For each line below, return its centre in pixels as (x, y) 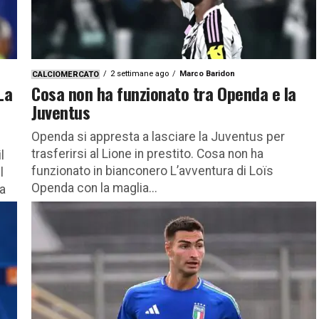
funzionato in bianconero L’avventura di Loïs (152, 171)
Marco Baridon (207, 73)
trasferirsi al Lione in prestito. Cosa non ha (147, 153)
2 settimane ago (140, 73)
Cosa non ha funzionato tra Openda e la (164, 93)
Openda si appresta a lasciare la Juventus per (158, 136)
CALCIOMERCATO (66, 74)
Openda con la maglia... (94, 188)
